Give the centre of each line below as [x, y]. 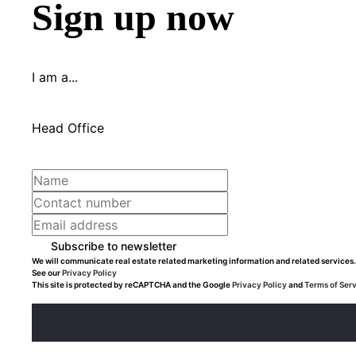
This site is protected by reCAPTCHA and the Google [132, 284]
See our [47, 273]
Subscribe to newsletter [114, 246]
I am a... [55, 77]
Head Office [68, 128]
